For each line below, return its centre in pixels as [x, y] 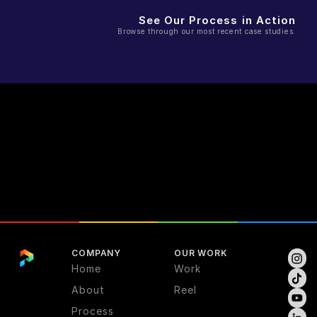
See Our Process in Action [217, 20]
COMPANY [97, 253]
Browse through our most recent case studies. [207, 31]
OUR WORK [201, 253]
